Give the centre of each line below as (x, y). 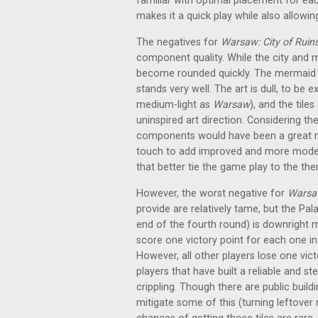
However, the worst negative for (212, 193)
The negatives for (179, 42)
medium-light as (175, 105)
